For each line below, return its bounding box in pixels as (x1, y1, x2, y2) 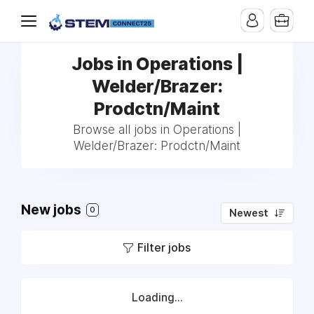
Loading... (131, 291, 183, 304)
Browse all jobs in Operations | (73, 123, 241, 137)
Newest (229, 207, 268, 219)
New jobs (21, 202, 84, 218)
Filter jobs (137, 240, 191, 254)
